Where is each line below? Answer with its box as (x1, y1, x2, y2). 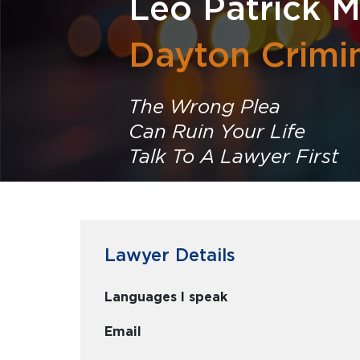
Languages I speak (104, 289, 227, 305)
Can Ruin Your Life (129, 120, 305, 143)
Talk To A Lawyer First (129, 145, 339, 168)
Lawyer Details (104, 244, 235, 265)
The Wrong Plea (129, 95, 280, 118)
